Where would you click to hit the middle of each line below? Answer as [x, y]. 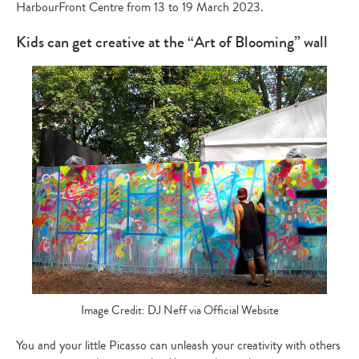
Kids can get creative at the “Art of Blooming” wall [172, 42]
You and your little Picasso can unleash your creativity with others [178, 345]
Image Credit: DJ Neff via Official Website [179, 311]
